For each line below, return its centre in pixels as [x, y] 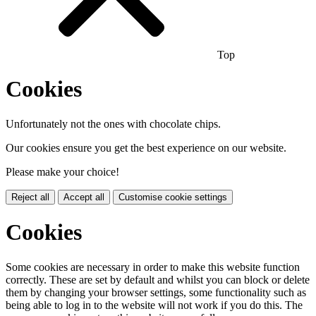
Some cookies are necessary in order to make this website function [153, 267]
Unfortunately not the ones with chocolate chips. [113, 123]
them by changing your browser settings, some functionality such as [156, 292]
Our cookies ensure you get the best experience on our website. [146, 147]
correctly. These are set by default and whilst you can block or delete [158, 279]
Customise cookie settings [173, 197]
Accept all [84, 197]
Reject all [30, 197]
